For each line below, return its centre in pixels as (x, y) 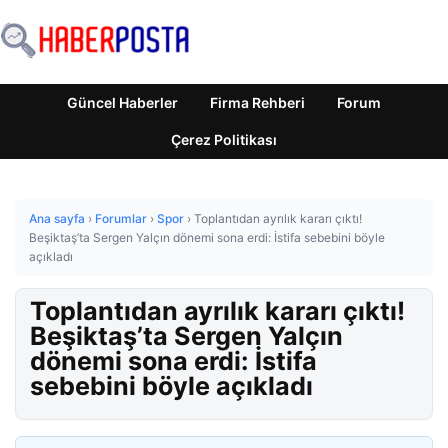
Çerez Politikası (224, 139)
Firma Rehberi (257, 102)
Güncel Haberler (122, 102)
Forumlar (121, 218)
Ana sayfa (57, 218)
